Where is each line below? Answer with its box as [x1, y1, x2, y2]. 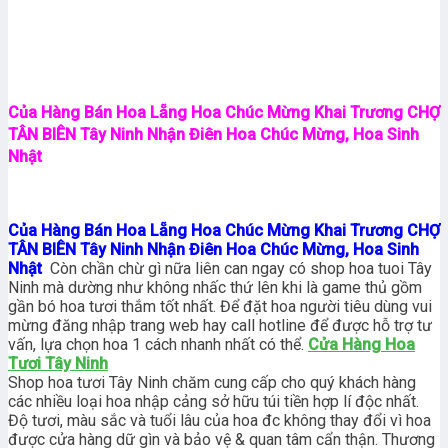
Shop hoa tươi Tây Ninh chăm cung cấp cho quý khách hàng [8, 372, 416, 392]
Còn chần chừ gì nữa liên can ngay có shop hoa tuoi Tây [50, 258, 432, 278]
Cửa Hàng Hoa [308, 334, 415, 354]
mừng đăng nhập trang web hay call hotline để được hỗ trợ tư [8, 315, 432, 335]
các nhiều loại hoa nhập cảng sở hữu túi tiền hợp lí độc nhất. [8, 391, 419, 411]
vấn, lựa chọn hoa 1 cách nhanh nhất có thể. [8, 334, 308, 354]
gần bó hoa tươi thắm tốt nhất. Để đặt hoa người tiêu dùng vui [8, 296, 432, 316]
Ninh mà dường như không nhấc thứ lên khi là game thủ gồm [8, 277, 422, 297]
